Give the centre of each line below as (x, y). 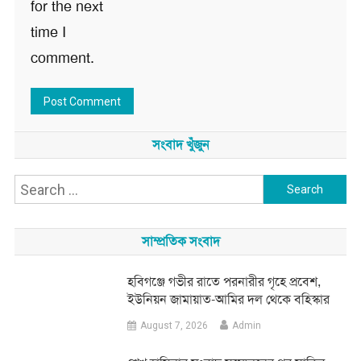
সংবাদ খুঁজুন (180, 145)
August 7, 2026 (174, 326)
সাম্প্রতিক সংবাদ (180, 242)
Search (286, 187)
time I (48, 33)
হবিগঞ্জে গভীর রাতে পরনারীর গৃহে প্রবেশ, (224, 282)
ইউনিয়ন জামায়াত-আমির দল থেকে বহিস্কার (229, 300)
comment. (62, 58)
